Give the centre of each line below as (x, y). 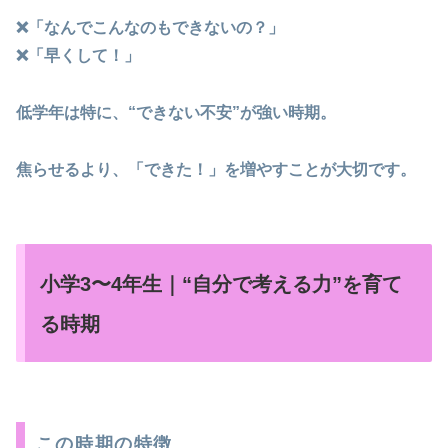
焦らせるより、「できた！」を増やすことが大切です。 (216, 169)
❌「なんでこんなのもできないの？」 (150, 28)
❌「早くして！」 (78, 56)
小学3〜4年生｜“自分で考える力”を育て (221, 284)
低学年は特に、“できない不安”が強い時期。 (176, 113)
